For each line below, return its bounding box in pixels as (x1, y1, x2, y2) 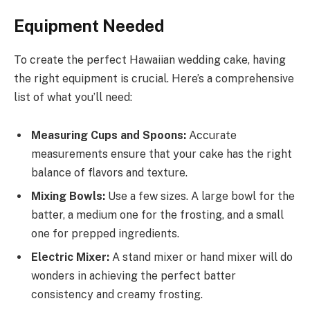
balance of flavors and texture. (31, 166, 188, 180)
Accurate (186, 129, 237, 143)
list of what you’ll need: (14, 90, 132, 104)
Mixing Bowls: (31, 190, 105, 203)
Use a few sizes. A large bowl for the (105, 190, 295, 203)
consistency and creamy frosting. (31, 288, 203, 302)
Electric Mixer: (31, 250, 109, 264)
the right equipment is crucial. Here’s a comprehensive (14, 71, 294, 85)
